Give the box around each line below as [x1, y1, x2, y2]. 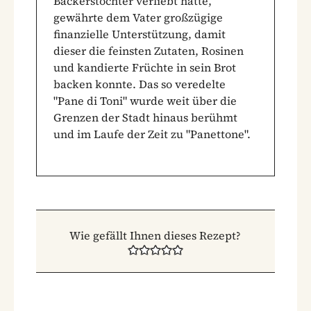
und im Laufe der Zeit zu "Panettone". [53, 126, 251, 142]
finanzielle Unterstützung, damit [53, 26, 226, 42]
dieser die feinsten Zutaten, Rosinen [53, 42, 244, 58]
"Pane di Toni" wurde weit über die [53, 92, 237, 108]
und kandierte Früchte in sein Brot [53, 59, 236, 75]
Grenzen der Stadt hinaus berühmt [53, 109, 237, 125]
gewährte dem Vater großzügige [53, 9, 223, 25]
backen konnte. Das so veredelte [53, 76, 226, 92]
